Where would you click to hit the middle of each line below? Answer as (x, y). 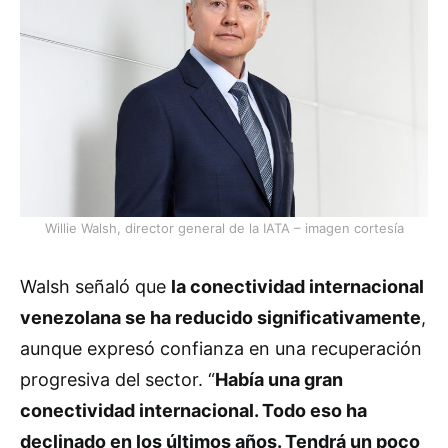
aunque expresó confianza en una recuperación (221, 349)
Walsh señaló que (95, 287)
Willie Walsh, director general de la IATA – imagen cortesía (224, 228)
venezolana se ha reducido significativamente (220, 318)
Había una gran (279, 380)
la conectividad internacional (297, 287)
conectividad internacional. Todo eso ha (193, 411)
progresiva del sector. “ (117, 380)
